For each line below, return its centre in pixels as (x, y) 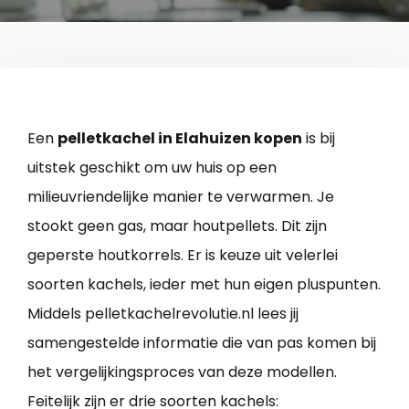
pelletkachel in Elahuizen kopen (180, 138)
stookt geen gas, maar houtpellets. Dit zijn (177, 225)
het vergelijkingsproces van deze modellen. (182, 372)
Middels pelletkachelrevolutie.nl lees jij (163, 313)
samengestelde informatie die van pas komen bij (202, 342)
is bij (319, 138)
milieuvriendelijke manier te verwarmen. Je (181, 196)
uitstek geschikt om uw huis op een (152, 167)
